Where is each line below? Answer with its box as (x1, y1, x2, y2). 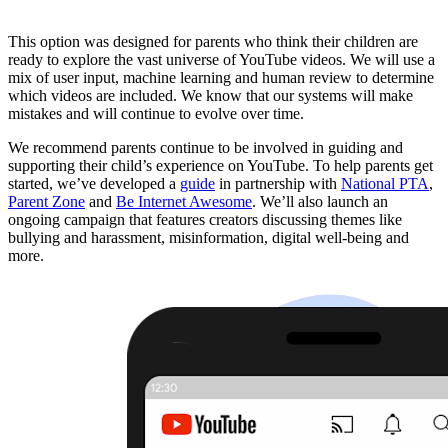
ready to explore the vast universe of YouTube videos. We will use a (8, 51, 435, 69)
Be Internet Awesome (116, 193, 252, 211)
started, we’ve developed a (8, 175, 180, 193)
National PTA (341, 175, 429, 193)
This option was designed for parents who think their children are (8, 33, 418, 51)
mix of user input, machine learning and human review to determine (8, 69, 434, 87)
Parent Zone (8, 193, 85, 211)
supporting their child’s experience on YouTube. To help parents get (8, 157, 433, 175)
